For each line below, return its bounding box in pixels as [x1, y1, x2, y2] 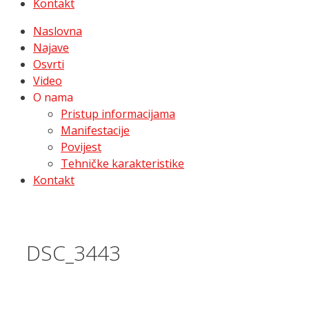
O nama [33, 90, 73, 105]
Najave [33, 40, 69, 55]
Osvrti [33, 57, 64, 72]
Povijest [61, 139, 101, 154]
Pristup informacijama [61, 106, 175, 121]
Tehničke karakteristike [61, 156, 184, 171]
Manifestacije [61, 123, 130, 138]
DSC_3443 [26, 238, 121, 267]
